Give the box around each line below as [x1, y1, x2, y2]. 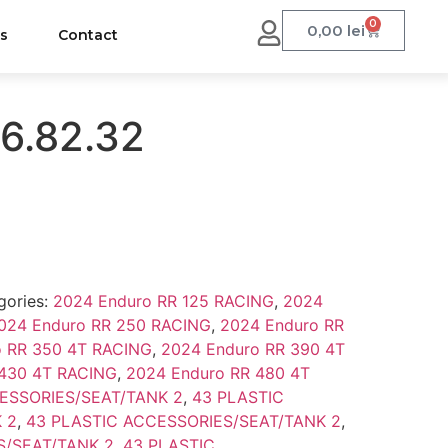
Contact [58, 26, 119, 44]
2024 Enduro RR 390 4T [160, 339, 345, 360]
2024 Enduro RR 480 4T [125, 363, 310, 384]
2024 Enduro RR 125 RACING [52, 291, 274, 312]
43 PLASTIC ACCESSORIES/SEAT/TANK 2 [25, 411, 341, 432]
